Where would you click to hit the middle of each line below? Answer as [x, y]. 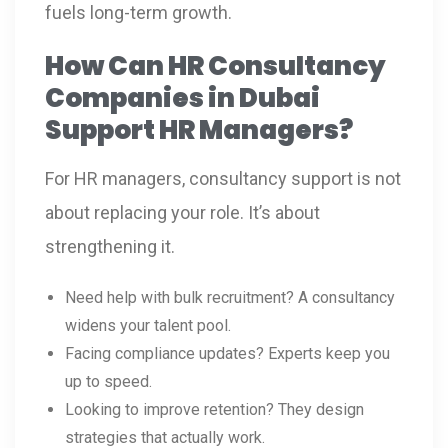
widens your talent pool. [148, 325]
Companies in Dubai [182, 97]
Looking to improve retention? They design [214, 409]
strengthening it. [110, 246]
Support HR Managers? [199, 129]
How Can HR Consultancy [215, 65]
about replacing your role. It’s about [182, 212]
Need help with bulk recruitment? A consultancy [230, 297]
